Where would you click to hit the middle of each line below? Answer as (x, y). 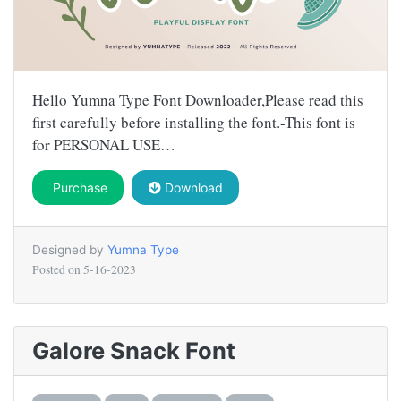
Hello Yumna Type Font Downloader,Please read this (198, 99)
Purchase (78, 187)
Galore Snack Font (134, 350)
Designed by (70, 249)
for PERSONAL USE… (104, 144)
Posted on (58, 269)
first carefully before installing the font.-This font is (194, 122)
